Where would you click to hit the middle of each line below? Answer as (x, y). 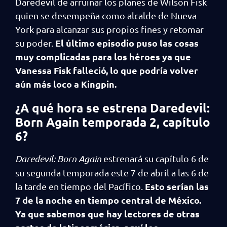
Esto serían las (177, 186)
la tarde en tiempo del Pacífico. (80, 186)
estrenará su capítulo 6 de (156, 158)
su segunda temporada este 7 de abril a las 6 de (112, 173)
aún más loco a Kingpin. (66, 84)
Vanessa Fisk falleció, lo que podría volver (107, 70)
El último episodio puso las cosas (126, 43)
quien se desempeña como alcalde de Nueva (106, 15)
